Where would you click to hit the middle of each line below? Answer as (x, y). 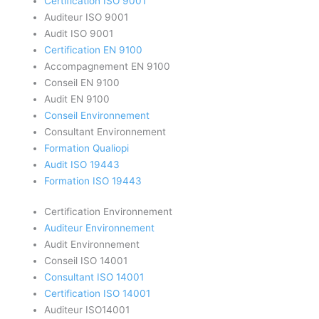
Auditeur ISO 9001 (87, 17)
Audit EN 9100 (77, 99)
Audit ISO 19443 (82, 164)
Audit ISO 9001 (79, 33)
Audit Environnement (92, 245)
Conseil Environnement (97, 115)
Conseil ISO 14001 (86, 261)
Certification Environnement (109, 212)
